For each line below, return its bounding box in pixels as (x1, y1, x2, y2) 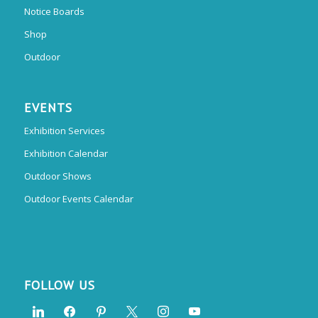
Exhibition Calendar (23, 147, 108, 160)
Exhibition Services (23, 124, 105, 138)
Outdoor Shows (23, 170, 92, 183)
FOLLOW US (23, 277, 95, 294)
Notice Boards (23, 5, 84, 18)
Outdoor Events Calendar (23, 192, 133, 206)
